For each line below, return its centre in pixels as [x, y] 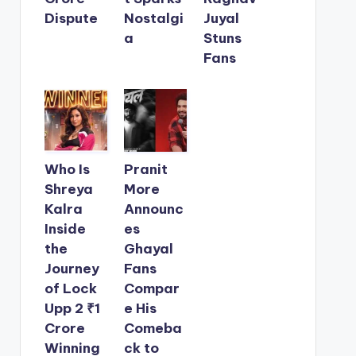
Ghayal [148, 248]
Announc [153, 209]
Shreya [68, 189]
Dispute [71, 18]
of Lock [70, 288]
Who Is [67, 169]
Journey [72, 268]
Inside [65, 228]
